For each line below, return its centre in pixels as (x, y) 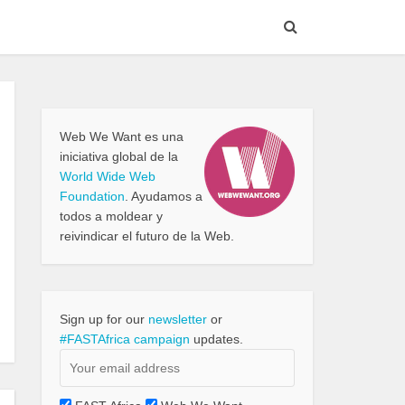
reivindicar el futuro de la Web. (147, 236)
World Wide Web (108, 176)
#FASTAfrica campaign (125, 339)
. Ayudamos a (164, 196)
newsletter (178, 319)
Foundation (92, 196)
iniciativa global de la (119, 156)
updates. (217, 339)
